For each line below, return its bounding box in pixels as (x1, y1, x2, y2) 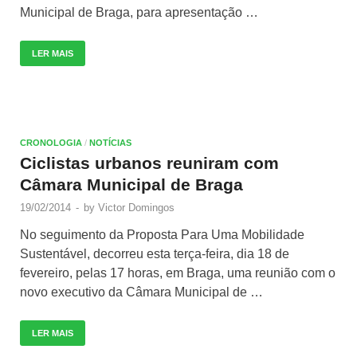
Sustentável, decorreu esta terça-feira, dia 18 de (20, 246, 289, 261)
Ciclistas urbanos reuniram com (20, 153, 279, 172)
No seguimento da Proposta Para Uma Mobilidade (20, 227, 304, 241)
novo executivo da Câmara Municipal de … (20, 284, 263, 299)
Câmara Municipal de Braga (20, 175, 243, 194)
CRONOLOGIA (20, 137, 82, 147)
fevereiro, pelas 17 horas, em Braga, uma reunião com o (20, 265, 335, 280)
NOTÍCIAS (89, 137, 131, 147)
